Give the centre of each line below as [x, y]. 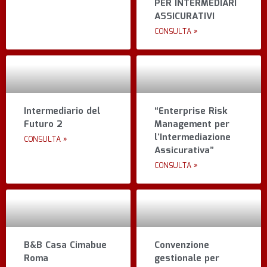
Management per [192, 125]
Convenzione [182, 245]
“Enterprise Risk [191, 112]
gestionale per [187, 258]
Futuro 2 [43, 125]
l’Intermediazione [193, 138]
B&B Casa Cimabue [65, 245]
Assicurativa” [184, 151]
